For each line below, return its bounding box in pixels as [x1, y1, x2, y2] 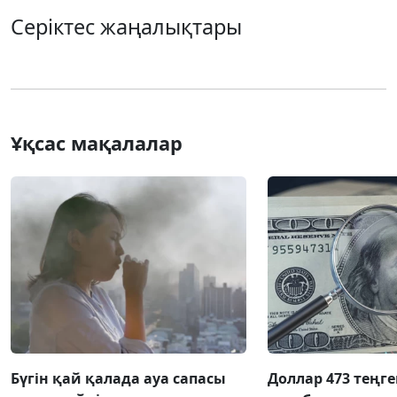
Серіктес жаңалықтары [11, 12, 242, 42]
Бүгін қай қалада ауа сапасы [11, 368, 226, 388]
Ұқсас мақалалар [11, 130, 183, 157]
